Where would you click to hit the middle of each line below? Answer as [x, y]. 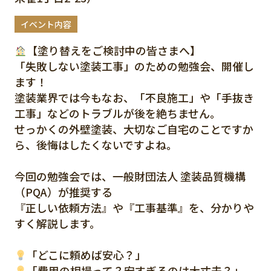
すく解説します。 [57, 224]
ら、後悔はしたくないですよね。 [96, 145]
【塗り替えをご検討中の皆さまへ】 [114, 51]
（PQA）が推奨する [63, 192]
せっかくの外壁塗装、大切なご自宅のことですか [134, 129]
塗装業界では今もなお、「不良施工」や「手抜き [134, 98]
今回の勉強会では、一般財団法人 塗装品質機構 [130, 176]
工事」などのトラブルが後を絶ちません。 [117, 113]
